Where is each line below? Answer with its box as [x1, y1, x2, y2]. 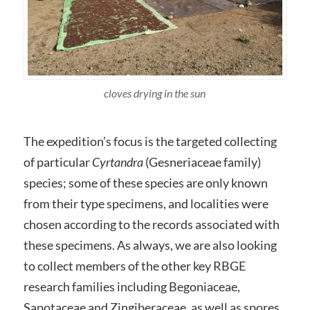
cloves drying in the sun [104, 86, 206, 100]
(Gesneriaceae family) [143, 154, 261, 170]
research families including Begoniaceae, [23, 279, 240, 295]
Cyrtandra [91, 154, 143, 170]
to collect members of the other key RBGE [23, 258, 246, 274]
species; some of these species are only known [23, 175, 268, 191]
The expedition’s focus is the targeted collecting [23, 134, 277, 149]
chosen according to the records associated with [23, 217, 280, 232]
